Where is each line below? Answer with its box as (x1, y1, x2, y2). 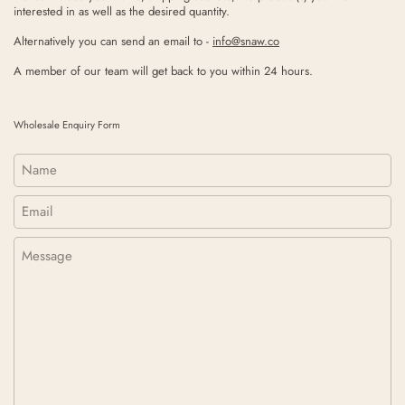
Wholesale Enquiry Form (14, 117, 120, 132)
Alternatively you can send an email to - (14, 32, 212, 50)
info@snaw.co (212, 32, 279, 50)
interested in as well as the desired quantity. (14, 2, 230, 20)
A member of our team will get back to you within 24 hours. (14, 61, 313, 80)
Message (14, 235, 57, 253)
